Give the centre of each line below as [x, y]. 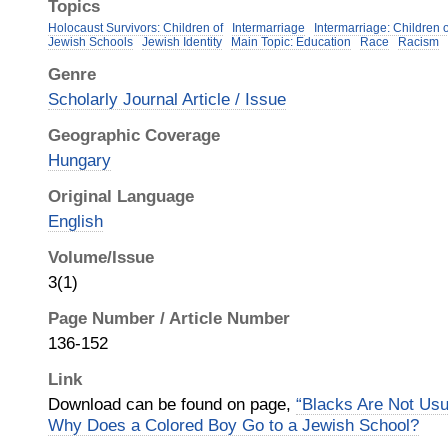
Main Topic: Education [291, 42]
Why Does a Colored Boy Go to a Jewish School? [233, 425]
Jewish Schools [90, 42]
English [75, 221]
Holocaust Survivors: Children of [135, 28]
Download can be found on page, [172, 404]
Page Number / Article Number [169, 318]
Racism [418, 42]
